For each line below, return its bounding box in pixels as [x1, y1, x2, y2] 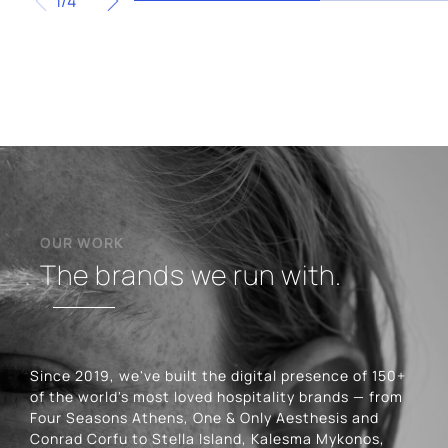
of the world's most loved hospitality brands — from [30, 387, 403, 407]
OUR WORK [40, 233, 124, 253]
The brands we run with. [40, 256, 342, 294]
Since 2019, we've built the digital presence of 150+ [30, 366, 406, 386]
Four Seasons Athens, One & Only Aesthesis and [30, 408, 379, 428]
